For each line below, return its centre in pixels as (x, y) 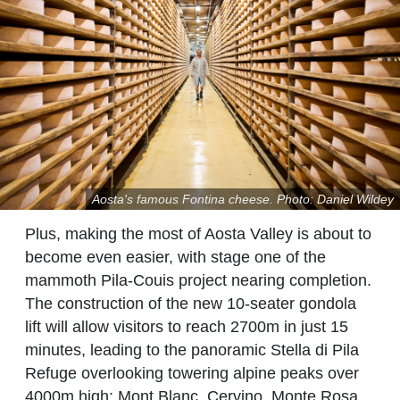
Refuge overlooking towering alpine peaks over (192, 374)
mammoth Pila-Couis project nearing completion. (198, 281)
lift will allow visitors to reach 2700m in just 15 (187, 327)
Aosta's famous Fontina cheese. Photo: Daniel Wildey (242, 199)
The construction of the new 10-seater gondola (191, 304)
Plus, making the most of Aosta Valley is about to (198, 234)
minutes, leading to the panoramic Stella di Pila (192, 350)
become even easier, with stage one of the (175, 258)
